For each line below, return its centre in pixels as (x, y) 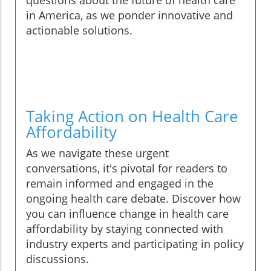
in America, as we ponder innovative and (129, 15)
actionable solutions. (79, 31)
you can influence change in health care (127, 214)
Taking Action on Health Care (132, 116)
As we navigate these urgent (97, 153)
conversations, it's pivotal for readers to (127, 168)
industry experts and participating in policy (135, 244)
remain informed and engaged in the (120, 184)
